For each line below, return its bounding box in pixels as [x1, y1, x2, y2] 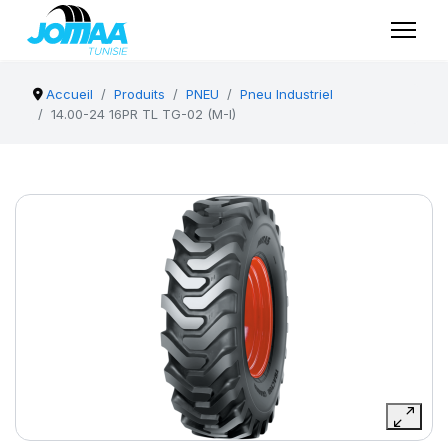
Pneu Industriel [240, 86, 334, 102]
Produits [114, 86, 166, 102]
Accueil [46, 86, 94, 102]
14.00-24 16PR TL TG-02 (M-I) [51, 106, 236, 122]
